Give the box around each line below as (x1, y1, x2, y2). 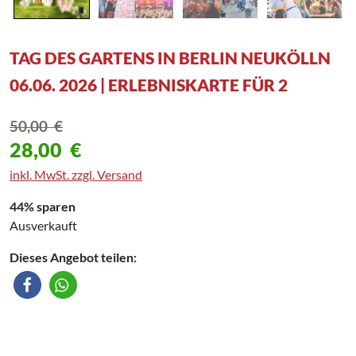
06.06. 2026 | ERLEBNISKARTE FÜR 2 (10, 74, 288, 95)
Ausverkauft (10, 217, 77, 233)
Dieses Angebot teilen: (10, 249, 137, 265)
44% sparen (10, 198, 75, 214)
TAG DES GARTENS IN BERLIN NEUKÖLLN (10, 47, 331, 68)
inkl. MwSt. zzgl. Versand (10, 166, 142, 182)
